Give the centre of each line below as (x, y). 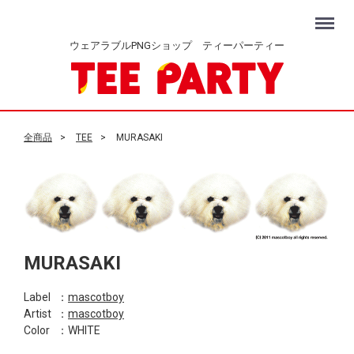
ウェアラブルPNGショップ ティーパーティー (177, 45)
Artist (38, 314)
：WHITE (79, 331)
